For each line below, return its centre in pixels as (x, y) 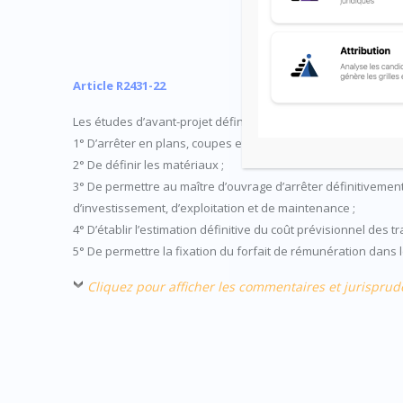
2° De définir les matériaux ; (149, 164)
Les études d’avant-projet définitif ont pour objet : (208, 121)
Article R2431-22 (120, 85)
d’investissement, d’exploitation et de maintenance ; (215, 207)
